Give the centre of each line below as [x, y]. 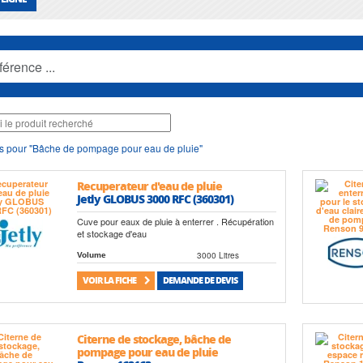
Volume [92, 255]
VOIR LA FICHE [110, 280]
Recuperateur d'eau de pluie [150, 186]
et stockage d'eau [112, 234]
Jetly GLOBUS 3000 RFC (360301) [156, 199]
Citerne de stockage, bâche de [154, 338]
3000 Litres [218, 256]
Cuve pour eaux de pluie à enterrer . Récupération [176, 222]
